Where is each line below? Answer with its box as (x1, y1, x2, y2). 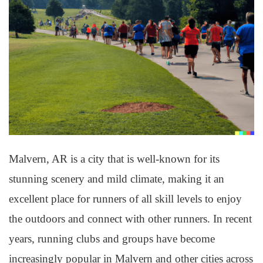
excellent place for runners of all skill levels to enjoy (9, 193, 242, 205)
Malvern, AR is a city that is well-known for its (9, 153, 220, 165)
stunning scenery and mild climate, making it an (9, 173, 224, 185)
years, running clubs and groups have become (9, 232, 215, 245)
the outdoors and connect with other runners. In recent (9, 213, 252, 225)
